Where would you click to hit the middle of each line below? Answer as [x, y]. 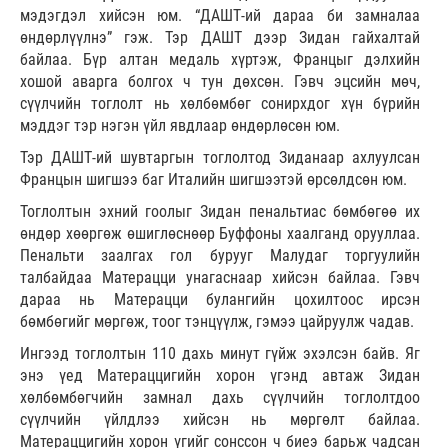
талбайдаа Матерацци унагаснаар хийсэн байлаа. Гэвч [220, 277]
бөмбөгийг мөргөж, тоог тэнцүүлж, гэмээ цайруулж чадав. [217, 321]
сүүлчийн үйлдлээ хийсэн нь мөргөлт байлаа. [220, 419]
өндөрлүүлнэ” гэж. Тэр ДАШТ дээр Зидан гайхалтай [220, 37]
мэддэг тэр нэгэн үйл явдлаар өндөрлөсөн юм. [180, 125]
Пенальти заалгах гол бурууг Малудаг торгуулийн [220, 255]
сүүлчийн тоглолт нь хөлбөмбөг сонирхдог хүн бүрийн [220, 103]
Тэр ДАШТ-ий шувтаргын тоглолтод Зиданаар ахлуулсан [220, 157]
